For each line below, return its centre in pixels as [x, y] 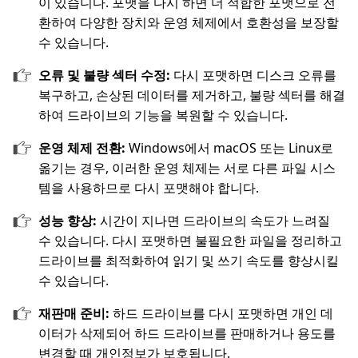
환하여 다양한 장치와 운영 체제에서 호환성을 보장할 [189, 23]
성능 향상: [69, 221]
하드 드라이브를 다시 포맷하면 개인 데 [223, 314]
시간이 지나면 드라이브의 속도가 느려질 [215, 221]
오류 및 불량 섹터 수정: [106, 76]
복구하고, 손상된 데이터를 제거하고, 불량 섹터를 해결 [192, 95]
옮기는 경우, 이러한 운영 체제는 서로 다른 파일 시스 [187, 168]
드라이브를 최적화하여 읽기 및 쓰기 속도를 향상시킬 [189, 261]
